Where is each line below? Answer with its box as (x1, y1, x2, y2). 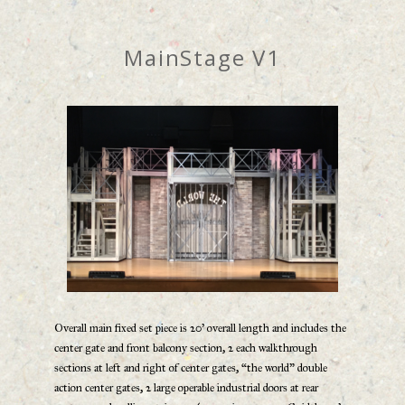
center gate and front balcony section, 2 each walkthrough (54, 340, 317, 355)
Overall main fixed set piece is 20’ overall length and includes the (54, 320, 346, 335)
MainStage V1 (124, 42, 281, 72)
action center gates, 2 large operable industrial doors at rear (54, 380, 318, 395)
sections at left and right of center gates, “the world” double (54, 360, 327, 375)
